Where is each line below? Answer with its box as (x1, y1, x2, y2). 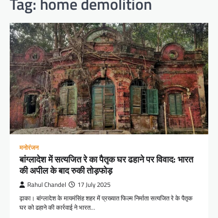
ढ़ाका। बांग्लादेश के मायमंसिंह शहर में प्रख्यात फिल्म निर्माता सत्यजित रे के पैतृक (19, 193, 193, 203)
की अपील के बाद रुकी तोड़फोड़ (19, 164, 112, 178)
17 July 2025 (77, 180, 110, 190)
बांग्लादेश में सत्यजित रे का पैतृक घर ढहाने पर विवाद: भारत (19, 153, 193, 166)
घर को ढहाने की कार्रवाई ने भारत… (19, 202, 95, 213)
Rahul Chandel (27, 180, 66, 190)
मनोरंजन (19, 143, 38, 153)
